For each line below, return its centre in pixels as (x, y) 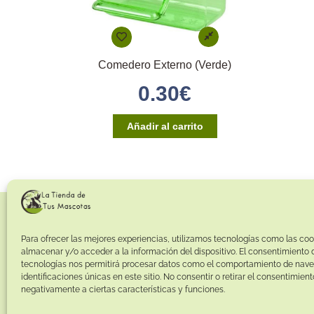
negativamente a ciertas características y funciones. (123, 289)
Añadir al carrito (165, 126)
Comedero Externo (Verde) (165, 64)
